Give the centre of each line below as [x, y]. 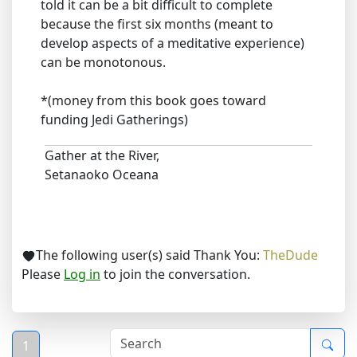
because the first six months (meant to [157, 24]
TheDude [290, 255]
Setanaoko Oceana [102, 175]
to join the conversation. [175, 275]
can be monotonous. [103, 63]
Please [43, 275]
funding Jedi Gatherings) [114, 120]
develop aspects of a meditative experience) [173, 43]
